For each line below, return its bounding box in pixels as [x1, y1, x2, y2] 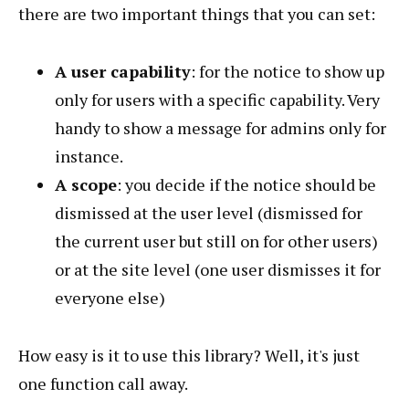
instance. [55, 145, 123, 168]
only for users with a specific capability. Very [55, 89, 380, 111]
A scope [55, 173, 117, 196]
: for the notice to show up [191, 60, 384, 83]
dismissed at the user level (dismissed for [55, 202, 362, 225]
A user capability [55, 60, 191, 83]
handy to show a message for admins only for [55, 117, 386, 140]
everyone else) [55, 287, 165, 309]
